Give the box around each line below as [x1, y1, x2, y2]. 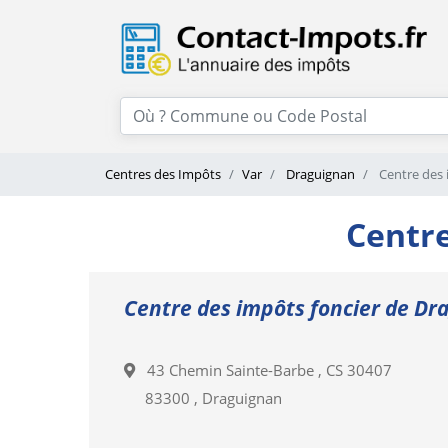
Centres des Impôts [105, 165, 221, 184]
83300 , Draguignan [145, 388, 282, 409]
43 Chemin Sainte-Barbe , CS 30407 [135, 360, 392, 381]
